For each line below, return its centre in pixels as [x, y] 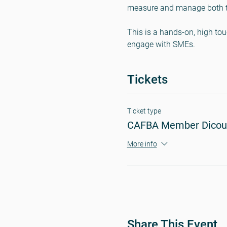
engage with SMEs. [161, 44]
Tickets [147, 79]
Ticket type [144, 111]
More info [142, 144]
